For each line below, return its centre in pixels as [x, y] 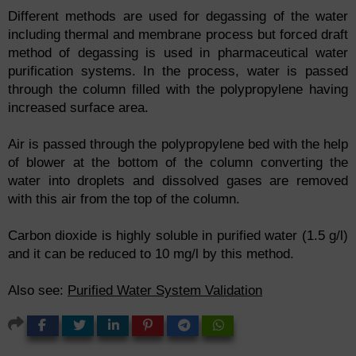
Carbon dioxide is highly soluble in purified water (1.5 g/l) [178, 236]
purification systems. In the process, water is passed [178, 72]
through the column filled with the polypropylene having [178, 90]
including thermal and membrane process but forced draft [178, 35]
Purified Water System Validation [165, 291]
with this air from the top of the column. [124, 199]
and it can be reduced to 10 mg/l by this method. [151, 254]
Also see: [38, 291]
